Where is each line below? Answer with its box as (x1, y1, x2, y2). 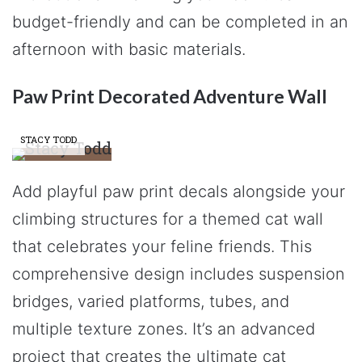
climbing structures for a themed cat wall (12, 209, 323, 229)
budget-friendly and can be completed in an (12, 11, 348, 32)
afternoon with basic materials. (12, 39, 246, 59)
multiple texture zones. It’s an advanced (12, 319, 315, 339)
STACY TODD (20, 133, 77, 145)
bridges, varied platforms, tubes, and (12, 292, 289, 311)
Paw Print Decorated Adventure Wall (12, 84, 327, 107)
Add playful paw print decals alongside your (12, 182, 345, 201)
